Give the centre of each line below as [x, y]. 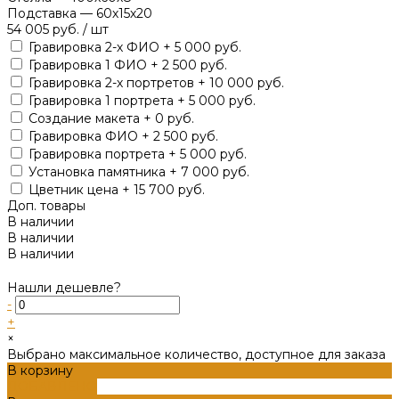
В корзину [40, 370]
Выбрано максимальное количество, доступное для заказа [196, 354]
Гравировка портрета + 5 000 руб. [138, 154]
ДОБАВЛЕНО [52, 386]
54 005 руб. [45, 29]
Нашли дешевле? [64, 287]
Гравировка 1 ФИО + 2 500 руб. [128, 65]
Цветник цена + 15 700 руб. [117, 189]
